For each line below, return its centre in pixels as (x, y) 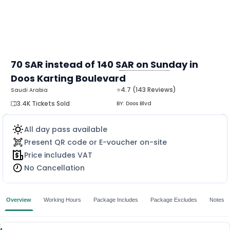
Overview (19, 199)
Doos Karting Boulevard (68, 78)
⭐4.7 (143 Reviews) (146, 89)
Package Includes (116, 199)
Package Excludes (174, 199)
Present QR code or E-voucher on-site (95, 142)
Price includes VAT (58, 155)
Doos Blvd (139, 103)
